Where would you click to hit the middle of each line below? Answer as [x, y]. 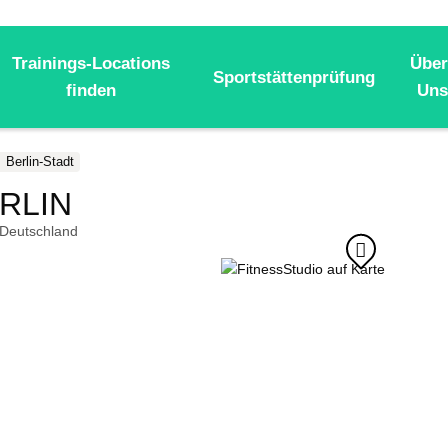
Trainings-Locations [91, 63]
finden [91, 90]
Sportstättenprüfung [293, 76]
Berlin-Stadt [39, 161]
